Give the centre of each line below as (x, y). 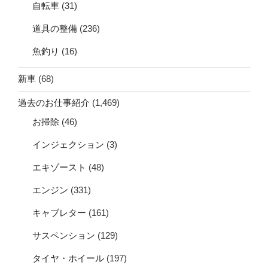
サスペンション (64, 235)
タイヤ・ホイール (68, 258)
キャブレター (59, 212)
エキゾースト (59, 167)
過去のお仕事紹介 (54, 103)
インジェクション (68, 144)
